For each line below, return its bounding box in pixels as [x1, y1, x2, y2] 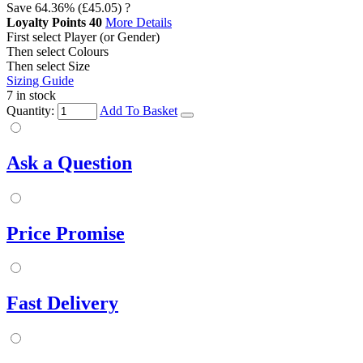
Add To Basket [100, 103, 177, 117]
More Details [105, 15, 172, 29]
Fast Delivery [6, 293, 118, 314]
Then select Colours [6, 44, 109, 58]
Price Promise [6, 222, 125, 244]
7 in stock [6, 88, 56, 102]
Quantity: [6, 103, 54, 117]
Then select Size [6, 58, 90, 73]
